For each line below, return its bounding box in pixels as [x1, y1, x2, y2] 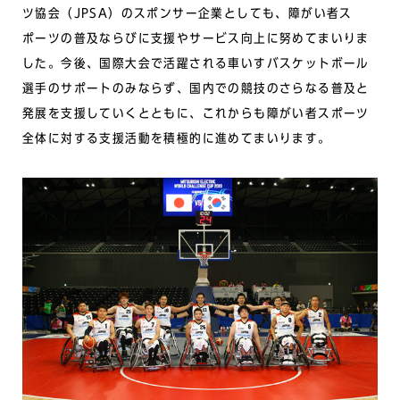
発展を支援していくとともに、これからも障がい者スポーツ [22, 107, 370, 121]
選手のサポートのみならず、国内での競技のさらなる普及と [22, 82, 370, 96]
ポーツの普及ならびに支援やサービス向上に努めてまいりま [22, 32, 370, 46]
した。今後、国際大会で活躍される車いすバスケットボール [22, 57, 370, 71]
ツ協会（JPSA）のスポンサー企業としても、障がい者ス [22, 7, 353, 21]
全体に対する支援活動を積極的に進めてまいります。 [22, 132, 331, 146]
